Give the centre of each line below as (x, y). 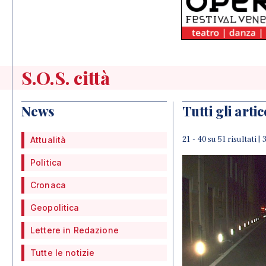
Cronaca (48, 185)
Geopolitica (55, 208)
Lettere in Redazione (75, 230)
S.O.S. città (66, 78)
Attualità (48, 140)
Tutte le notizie (63, 253)
